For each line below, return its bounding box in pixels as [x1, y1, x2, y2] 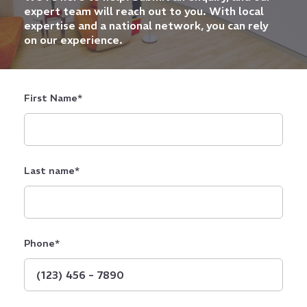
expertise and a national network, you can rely [24, 19, 269, 32]
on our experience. [24, 33, 123, 47]
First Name [24, 92, 77, 104]
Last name [24, 164, 75, 177]
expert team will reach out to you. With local [24, 4, 264, 18]
